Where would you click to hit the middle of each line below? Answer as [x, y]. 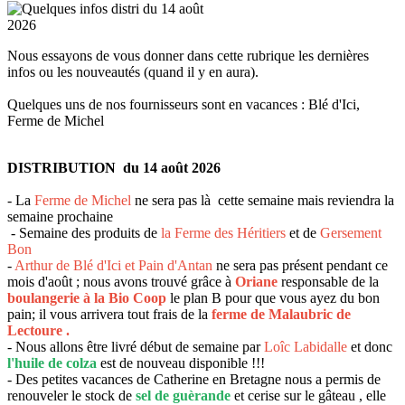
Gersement [349, 232]
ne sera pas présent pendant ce [300, 265]
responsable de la [328, 281]
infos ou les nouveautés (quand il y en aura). [133, 71]
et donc [370, 346]
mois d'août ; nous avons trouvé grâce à [119, 281]
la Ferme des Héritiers [223, 232]
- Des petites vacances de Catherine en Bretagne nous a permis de [194, 379]
